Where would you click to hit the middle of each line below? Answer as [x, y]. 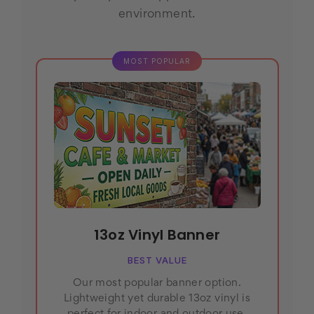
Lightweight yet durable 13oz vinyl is [157, 299]
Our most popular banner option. [157, 284]
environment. [157, 15]
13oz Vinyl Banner [157, 235]
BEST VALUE [157, 260]
